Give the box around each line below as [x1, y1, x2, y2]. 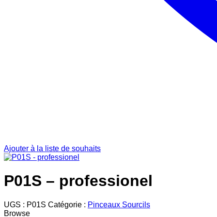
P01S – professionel [4, 172, 153, 190]
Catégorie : [48, 200, 88, 209]
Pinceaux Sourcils [88, 200, 150, 209]
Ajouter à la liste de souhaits [4, 144, 101, 153]
